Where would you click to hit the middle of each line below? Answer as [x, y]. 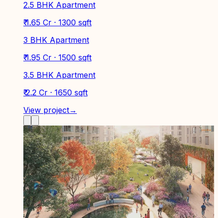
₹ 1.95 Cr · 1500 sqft [57, 57]
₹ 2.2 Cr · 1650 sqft [55, 92]
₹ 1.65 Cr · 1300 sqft [57, 22]
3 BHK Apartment [56, 40]
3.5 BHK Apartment [59, 75]
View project [46, 110]
